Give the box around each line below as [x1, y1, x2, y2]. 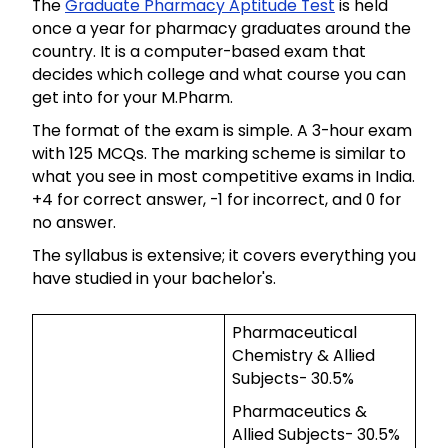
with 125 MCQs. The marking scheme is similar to [32, 142, 406, 166]
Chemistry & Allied [231, 344, 375, 368]
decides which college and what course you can [32, 63, 406, 87]
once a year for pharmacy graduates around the [32, 17, 411, 41]
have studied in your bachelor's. [32, 267, 276, 291]
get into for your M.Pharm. [32, 86, 233, 110]
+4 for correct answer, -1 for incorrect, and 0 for [32, 188, 401, 212]
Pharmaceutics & [231, 400, 367, 424]
